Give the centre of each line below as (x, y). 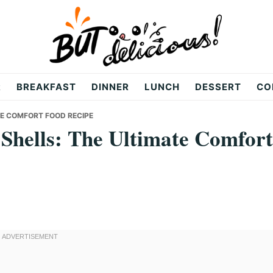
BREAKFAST (46, 87)
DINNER (110, 87)
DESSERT (218, 87)
